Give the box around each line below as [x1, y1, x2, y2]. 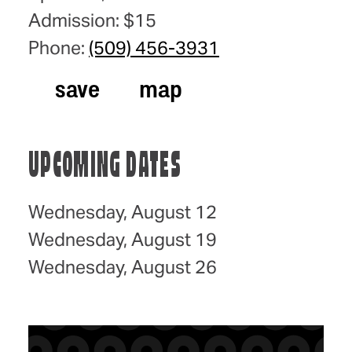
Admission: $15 [28, 9, 156, 32]
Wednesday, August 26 [28, 255, 217, 278]
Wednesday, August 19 [28, 228, 217, 251]
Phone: [28, 37, 89, 60]
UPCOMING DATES [28, 149, 181, 185]
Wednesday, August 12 [28, 200, 217, 223]
